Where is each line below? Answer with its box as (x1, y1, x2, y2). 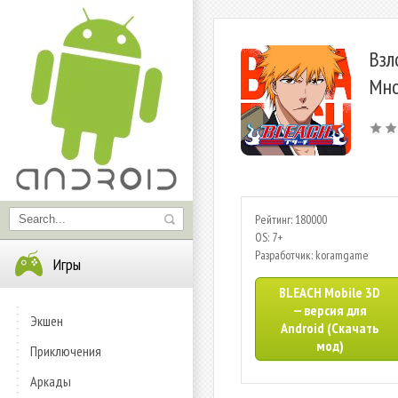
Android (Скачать (281, 319, 378, 337)
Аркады (30, 372, 71, 390)
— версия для (292, 301, 367, 319)
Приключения (30, 342, 101, 360)
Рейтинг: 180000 (255, 211, 327, 227)
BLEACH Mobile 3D (279, 283, 380, 301)
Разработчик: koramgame (255, 247, 369, 263)
